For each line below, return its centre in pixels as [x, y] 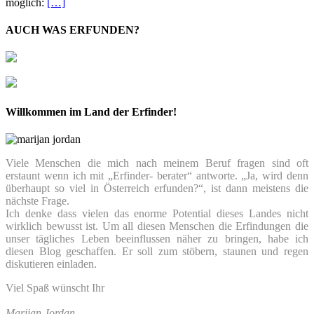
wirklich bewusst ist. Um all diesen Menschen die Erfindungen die [157, 226]
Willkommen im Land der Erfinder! [91, 111]
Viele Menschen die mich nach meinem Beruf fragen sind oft [157, 163]
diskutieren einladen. [51, 264]
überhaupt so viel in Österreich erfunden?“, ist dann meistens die [157, 188]
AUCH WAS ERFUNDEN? [73, 30]
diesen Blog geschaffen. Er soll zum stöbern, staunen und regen [157, 251]
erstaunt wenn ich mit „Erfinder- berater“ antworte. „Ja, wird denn [157, 175]
